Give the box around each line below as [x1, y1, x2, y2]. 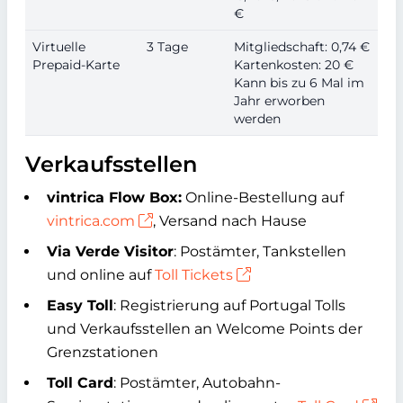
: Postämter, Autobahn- [113, 374, 281, 391]
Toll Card [47, 374, 113, 391]
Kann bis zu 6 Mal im [234, 75, 364, 91]
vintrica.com [47, 212, 135, 229]
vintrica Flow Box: [47, 189, 182, 206]
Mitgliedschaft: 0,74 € [234, 39, 370, 55]
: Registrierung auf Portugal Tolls [113, 297, 345, 314]
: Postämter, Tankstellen [174, 243, 346, 260]
